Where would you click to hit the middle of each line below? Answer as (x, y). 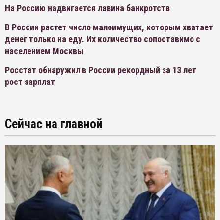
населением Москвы (44, 51)
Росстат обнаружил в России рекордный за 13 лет (101, 70)
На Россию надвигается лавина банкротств (87, 8)
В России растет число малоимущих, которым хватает (109, 27)
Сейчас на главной (54, 124)
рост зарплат (30, 82)
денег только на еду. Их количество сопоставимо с (103, 39)
